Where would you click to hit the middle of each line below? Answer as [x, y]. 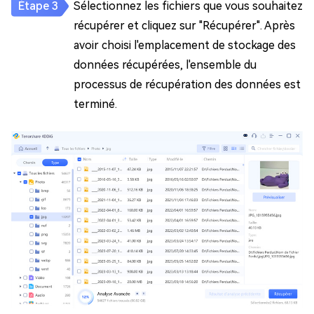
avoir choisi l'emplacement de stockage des [185, 46]
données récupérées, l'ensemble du [165, 65]
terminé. [95, 104]
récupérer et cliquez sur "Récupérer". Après [184, 26]
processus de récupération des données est [187, 85]
